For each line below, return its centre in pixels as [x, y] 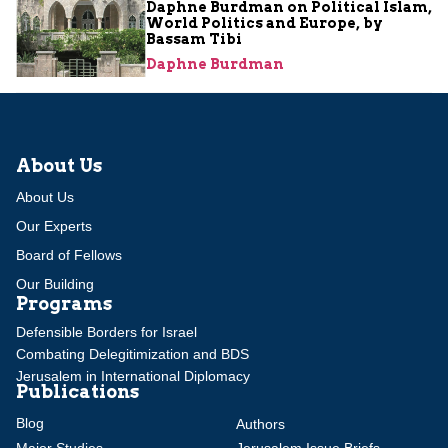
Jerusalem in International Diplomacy [133, 375]
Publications [77, 391]
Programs [64, 303]
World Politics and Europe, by [264, 22]
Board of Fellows [69, 254]
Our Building [55, 283]
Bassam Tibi [194, 38]
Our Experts [54, 225]
